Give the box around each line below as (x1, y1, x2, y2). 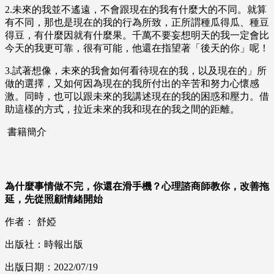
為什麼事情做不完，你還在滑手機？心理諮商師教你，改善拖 (5, 181, 269, 192)
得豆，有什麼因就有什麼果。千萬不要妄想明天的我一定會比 (5, 30, 269, 41)
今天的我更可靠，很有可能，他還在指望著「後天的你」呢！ (5, 43, 269, 54)
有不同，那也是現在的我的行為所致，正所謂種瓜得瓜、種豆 (5, 17, 269, 28)
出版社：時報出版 (5, 239, 83, 250)
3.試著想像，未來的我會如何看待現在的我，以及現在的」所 (5, 65, 267, 76)
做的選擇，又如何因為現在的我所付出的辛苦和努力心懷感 (5, 78, 259, 89)
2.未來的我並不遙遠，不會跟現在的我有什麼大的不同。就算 (5, 4, 267, 15)
